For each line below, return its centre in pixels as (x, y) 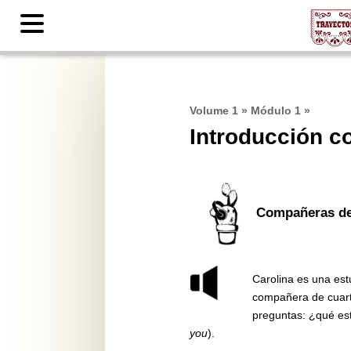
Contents (92, 46)
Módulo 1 (275, 110)
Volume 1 (213, 110)
